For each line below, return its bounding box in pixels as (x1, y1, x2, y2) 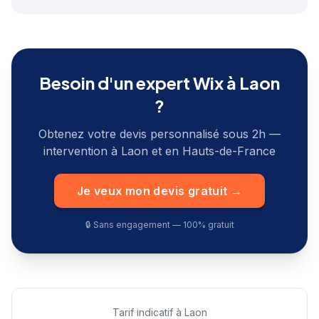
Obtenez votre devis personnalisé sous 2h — (38, 127, 281, 141)
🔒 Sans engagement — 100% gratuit (85, 219, 234, 230)
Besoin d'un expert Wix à (39, 72, 239, 93)
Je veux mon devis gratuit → (76, 184, 243, 198)
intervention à (43, 144, 121, 158)
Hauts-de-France (182, 144, 276, 158)
